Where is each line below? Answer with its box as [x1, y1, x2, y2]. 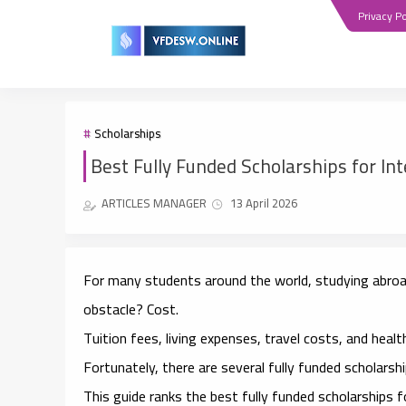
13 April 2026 [230, 191, 297, 214]
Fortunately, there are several [83, 353, 268, 381]
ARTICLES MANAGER [101, 191, 207, 214]
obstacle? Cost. [83, 295, 179, 323]
